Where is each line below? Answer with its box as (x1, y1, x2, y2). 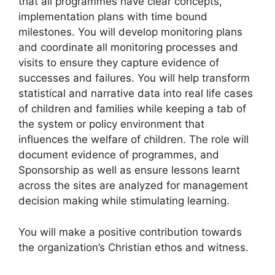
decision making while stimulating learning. (18, 195, 230, 207)
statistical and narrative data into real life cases (18, 87, 253, 99)
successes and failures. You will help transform (18, 72, 250, 84)
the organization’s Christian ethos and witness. (18, 241, 249, 254)
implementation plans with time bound (18, 10, 207, 23)
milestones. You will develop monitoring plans (18, 26, 242, 38)
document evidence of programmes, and (18, 149, 219, 161)
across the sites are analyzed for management (18, 179, 248, 192)
